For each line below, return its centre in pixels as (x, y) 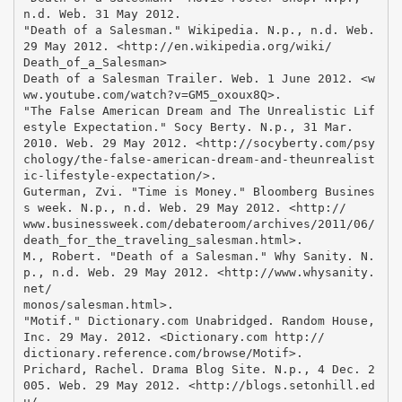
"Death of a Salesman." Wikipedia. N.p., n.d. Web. (199, 30)
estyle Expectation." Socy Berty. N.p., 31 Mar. (188, 127)
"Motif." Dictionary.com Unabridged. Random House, (199, 320)
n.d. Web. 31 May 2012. (102, 13)
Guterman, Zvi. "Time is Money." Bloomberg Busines (199, 191)
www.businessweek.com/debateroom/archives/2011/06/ (199, 223)
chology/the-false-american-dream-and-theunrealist (199, 159)
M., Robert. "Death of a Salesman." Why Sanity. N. (199, 256)
